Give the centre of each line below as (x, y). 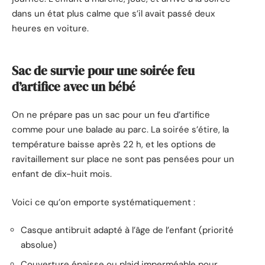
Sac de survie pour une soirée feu (103, 70)
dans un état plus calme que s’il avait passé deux (113, 13)
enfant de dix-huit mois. (62, 174)
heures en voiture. (50, 28)
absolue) (39, 245)
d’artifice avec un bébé (74, 86)
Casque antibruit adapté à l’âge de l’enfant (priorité (127, 230)
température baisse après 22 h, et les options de (114, 145)
